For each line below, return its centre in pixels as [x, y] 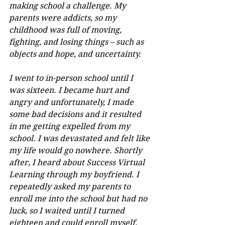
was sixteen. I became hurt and [70, 90]
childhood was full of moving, [66, 30]
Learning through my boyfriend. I [75, 174]
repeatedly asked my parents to [71, 186]
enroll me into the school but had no [79, 198]
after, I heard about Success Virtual [78, 162]
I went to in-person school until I [72, 78]
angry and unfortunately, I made [72, 102]
